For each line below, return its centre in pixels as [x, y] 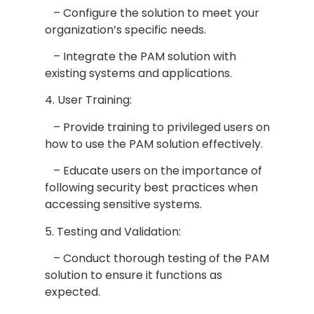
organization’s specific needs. [125, 29]
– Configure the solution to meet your [152, 13]
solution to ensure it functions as [133, 275]
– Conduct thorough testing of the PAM [157, 259]
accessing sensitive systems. [123, 205]
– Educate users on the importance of [153, 171]
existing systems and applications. [138, 74]
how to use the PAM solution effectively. [153, 144]
